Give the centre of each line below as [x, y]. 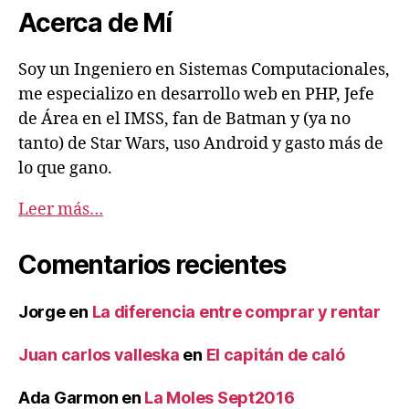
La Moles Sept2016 [220, 397]
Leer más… [61, 209]
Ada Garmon [68, 397]
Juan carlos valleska [99, 354]
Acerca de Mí [95, 22]
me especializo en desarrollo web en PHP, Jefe [196, 94]
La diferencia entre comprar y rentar [236, 311]
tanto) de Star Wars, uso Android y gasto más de [201, 143]
